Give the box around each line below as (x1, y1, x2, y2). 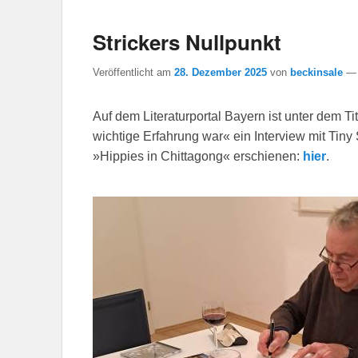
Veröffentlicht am (93, 66, 174, 78)
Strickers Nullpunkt (93, 27, 281, 58)
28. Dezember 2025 (174, 66, 267, 78)
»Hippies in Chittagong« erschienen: (93, 149, 303, 163)
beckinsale (290, 66, 343, 78)
